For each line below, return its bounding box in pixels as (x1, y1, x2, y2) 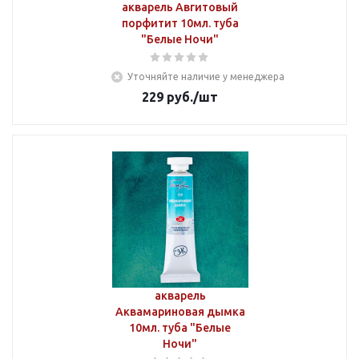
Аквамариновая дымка (115, 305, 245, 318)
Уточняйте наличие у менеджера (127, 71, 284, 82)
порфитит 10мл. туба (121, 17, 239, 30)
